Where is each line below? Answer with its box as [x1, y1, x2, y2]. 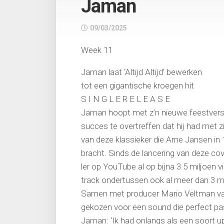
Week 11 [81, 45, 112, 55]
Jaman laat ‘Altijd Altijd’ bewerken [81, 67, 202, 77]
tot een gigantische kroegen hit [81, 80, 194, 90]
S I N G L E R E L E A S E [81, 94, 170, 104]
